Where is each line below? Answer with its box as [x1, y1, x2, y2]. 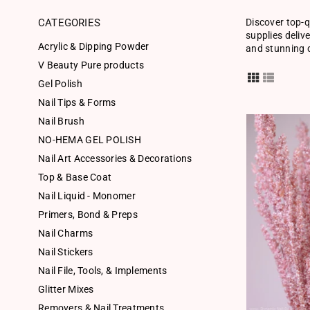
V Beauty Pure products [38, 60, 145, 71]
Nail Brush [38, 116, 84, 127]
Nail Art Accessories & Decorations [38, 153, 192, 164]
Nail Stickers [38, 246, 93, 257]
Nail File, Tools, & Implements [38, 265, 167, 276]
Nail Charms [38, 228, 93, 239]
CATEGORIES [38, 17, 100, 29]
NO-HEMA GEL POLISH [38, 134, 142, 145]
